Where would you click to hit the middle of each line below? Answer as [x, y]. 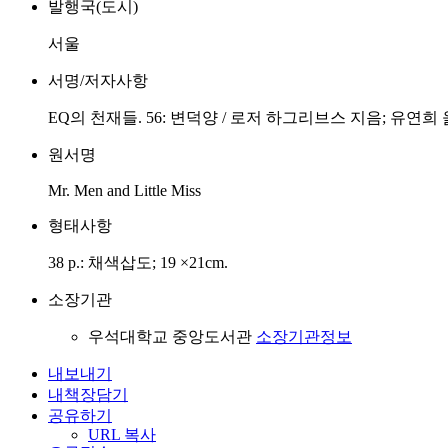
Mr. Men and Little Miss [124, 190]
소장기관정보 [304, 336]
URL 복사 [122, 434]
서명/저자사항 [98, 80]
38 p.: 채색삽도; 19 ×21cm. [138, 262]
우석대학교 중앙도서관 [172, 336]
